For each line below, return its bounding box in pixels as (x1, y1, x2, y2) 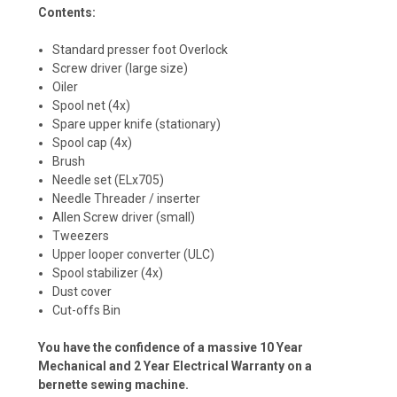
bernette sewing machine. (38, 378, 191, 393)
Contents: (38, 5, 96, 20)
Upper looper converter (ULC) (52, 247, 215, 262)
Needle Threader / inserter (52, 191, 201, 206)
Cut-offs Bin (52, 303, 121, 318)
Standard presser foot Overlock (52, 43, 229, 58)
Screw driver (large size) (52, 61, 189, 76)
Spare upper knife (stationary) (52, 117, 222, 132)
